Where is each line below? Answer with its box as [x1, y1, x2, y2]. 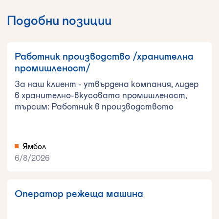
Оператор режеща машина [15, 187, 143, 199]
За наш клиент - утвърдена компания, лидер [15, 78, 198, 89]
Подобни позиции [7, 12, 111, 27]
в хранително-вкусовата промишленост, [15, 89, 187, 100]
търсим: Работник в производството [15, 100, 174, 111]
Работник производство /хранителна [15, 49, 194, 62]
